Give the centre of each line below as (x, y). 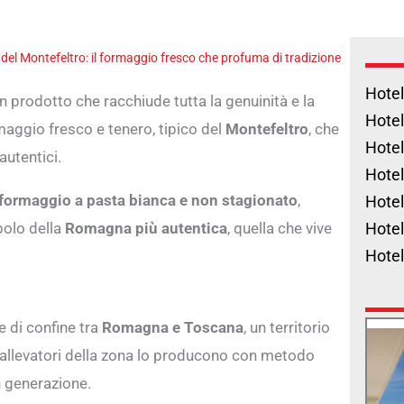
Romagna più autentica (146, 228)
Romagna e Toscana (173, 327)
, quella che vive (280, 228)
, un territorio (287, 327)
